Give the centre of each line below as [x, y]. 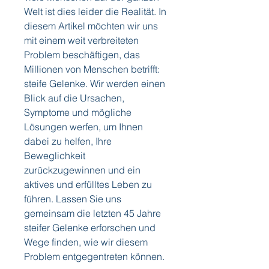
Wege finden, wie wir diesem [86, 242]
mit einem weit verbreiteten [81, 41]
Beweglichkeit [55, 156]
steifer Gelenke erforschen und [90, 228]
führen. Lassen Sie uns [73, 199]
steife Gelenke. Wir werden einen [95, 84]
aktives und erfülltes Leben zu [88, 185]
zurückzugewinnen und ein [82, 170]
